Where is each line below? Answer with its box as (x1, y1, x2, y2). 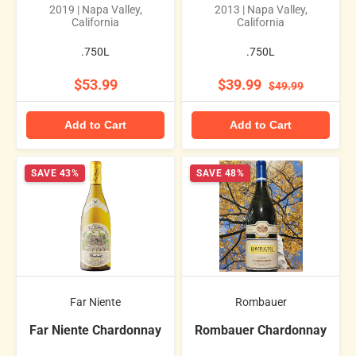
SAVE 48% (196, 168, 244, 180)
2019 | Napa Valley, (48, 2, 142, 16)
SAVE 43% (31, 168, 79, 180)
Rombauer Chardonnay (195, 323, 327, 339)
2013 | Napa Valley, (214, 2, 308, 16)
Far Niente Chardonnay (29, 323, 161, 339)
